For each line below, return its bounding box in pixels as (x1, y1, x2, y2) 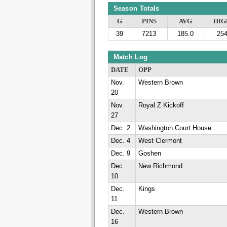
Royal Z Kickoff (138, 102, 184, 109)
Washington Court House (138, 125, 211, 132)
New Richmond (138, 163, 182, 170)
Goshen (138, 150, 161, 157)
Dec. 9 (110, 150, 130, 157)
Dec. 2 (110, 125, 130, 132)
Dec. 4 (110, 137, 130, 144)
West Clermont (138, 137, 182, 144)
